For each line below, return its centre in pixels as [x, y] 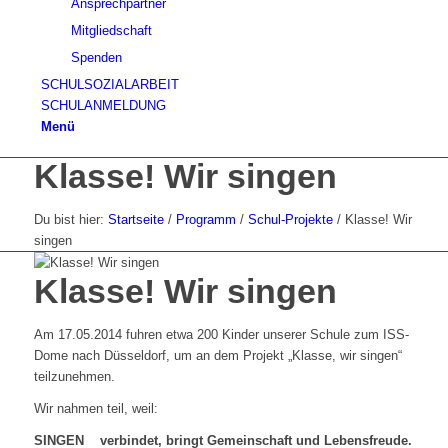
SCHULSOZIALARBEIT [109, 84]
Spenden [96, 57]
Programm [205, 219]
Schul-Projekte [290, 219]
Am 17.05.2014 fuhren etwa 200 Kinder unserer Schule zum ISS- [221, 334]
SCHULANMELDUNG [103, 105]
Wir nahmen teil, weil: [95, 409]
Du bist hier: [68, 219]
